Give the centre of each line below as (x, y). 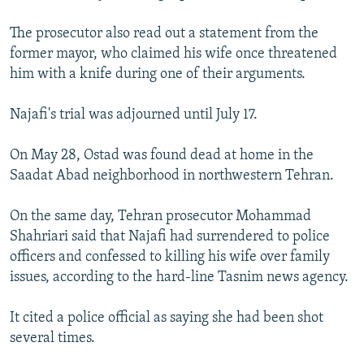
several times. (52, 339)
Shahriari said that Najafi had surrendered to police (170, 237)
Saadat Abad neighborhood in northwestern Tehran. (172, 176)
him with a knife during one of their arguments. (158, 75)
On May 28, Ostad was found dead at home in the (162, 156)
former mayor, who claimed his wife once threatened (173, 54)
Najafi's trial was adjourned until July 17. (134, 115)
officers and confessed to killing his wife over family (170, 258)
